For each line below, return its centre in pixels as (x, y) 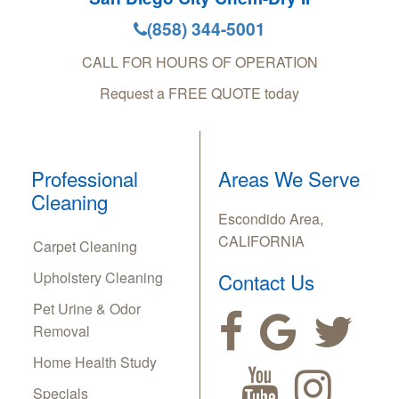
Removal (61, 331)
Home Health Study (95, 362)
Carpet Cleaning (85, 247)
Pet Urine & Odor (87, 309)
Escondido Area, (271, 219)
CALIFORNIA (261, 241)
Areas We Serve (289, 179)
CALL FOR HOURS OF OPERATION (199, 62)
